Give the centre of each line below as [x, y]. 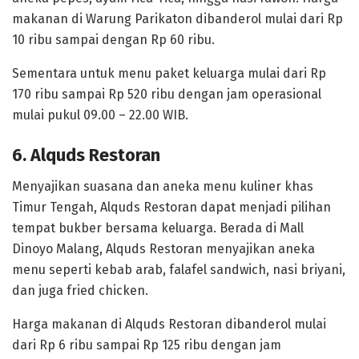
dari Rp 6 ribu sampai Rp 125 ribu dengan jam [147, 345]
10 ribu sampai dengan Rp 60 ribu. [113, 40]
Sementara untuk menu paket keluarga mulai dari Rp [169, 74]
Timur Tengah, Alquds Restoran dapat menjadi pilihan [171, 207]
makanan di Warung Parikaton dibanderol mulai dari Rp [177, 19]
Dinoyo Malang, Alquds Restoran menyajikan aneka [163, 248]
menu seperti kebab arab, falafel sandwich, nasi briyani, [179, 269]
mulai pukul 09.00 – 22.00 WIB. [100, 115]
